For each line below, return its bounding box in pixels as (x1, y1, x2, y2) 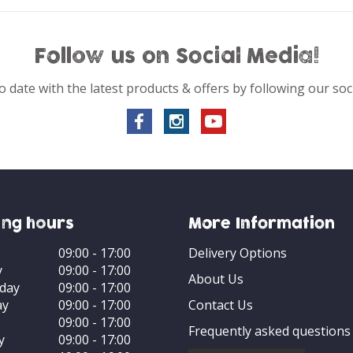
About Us (188, 270, 243, 288)
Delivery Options (188, 244, 287, 262)
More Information (188, 217, 335, 232)
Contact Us (188, 296, 253, 314)
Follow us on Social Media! (33, 48, 320, 67)
